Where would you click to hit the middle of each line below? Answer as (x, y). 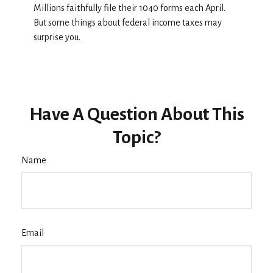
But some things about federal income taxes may (128, 23)
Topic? (136, 137)
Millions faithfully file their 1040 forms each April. (129, 8)
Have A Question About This (136, 114)
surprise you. (57, 37)
